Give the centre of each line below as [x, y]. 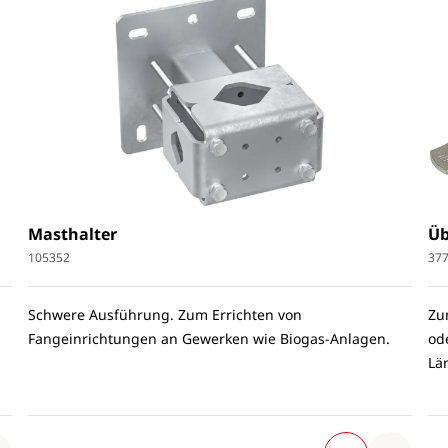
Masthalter [72, 234]
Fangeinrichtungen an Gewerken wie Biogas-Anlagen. [209, 338]
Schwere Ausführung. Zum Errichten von [165, 314]
